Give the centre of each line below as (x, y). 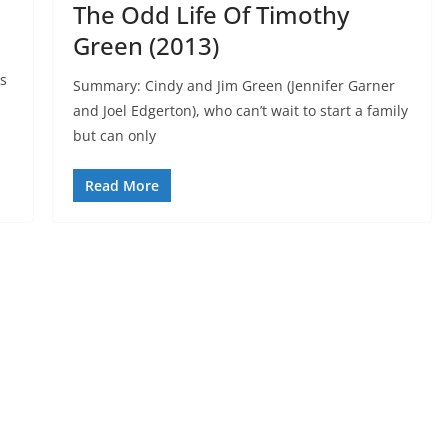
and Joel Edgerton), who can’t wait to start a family (240, 110)
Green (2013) (145, 45)
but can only (114, 135)
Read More (121, 185)
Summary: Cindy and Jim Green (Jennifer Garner (233, 85)
